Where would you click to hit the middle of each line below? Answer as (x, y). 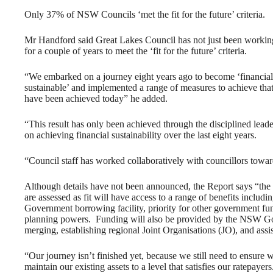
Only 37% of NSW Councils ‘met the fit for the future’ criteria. (145, 14)
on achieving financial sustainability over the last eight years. (140, 135)
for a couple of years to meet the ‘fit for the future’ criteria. (136, 51)
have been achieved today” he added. (96, 98)
